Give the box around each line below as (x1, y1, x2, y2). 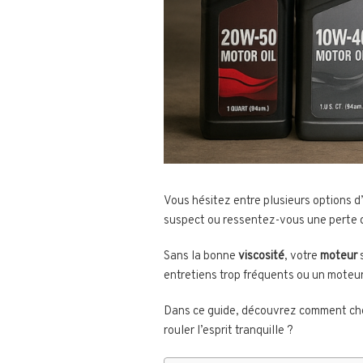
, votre (284, 249, 320, 265)
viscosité (238, 249, 284, 265)
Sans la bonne (164, 249, 238, 265)
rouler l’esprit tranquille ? (164, 323, 293, 340)
